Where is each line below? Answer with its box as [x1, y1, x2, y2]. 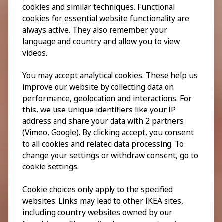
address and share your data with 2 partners [22, 115, 184, 127]
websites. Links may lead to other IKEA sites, [22, 195, 183, 207]
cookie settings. [22, 161, 79, 172]
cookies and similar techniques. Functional [22, 1, 175, 13]
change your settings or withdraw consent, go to [22, 150, 198, 161]
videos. [22, 47, 47, 58]
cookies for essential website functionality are [22, 13, 189, 24]
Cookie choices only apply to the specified [22, 184, 173, 195]
